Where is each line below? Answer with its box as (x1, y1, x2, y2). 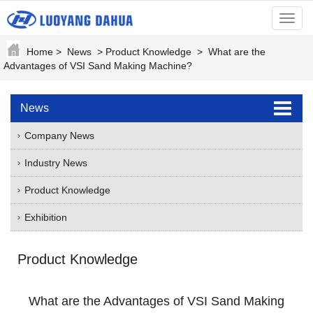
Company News (24, 130, 94, 141)
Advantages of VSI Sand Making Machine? (3, 60, 192, 71)
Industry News (24, 157, 87, 168)
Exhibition (24, 212, 67, 223)
